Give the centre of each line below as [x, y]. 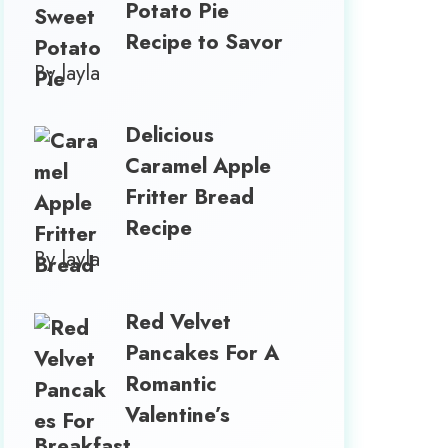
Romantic [171, 383]
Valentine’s [178, 414]
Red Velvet [178, 321]
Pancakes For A [202, 352]
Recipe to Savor [204, 41]
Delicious [170, 135]
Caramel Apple [198, 166]
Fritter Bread [190, 197]
